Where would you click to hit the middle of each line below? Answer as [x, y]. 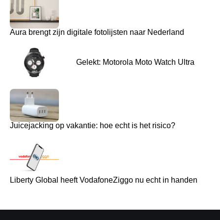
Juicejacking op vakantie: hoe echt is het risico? [93, 125]
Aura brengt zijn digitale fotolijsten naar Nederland [97, 32]
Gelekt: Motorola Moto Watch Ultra [135, 62]
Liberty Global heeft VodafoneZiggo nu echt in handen [104, 180]
